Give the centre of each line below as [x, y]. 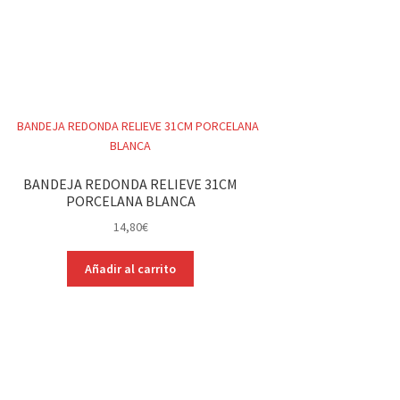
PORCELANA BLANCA [130, 200]
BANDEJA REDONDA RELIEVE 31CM [131, 183]
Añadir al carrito [131, 269]
